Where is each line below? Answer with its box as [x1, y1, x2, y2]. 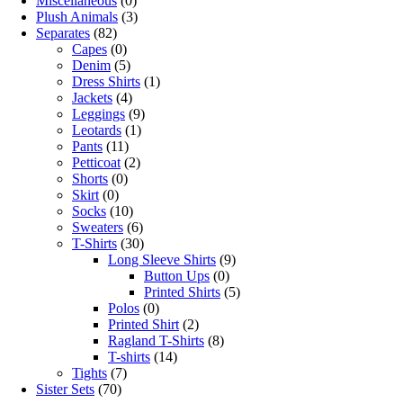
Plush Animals [36, 9, 118, 25]
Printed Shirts [144, 284, 220, 300]
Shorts [72, 171, 108, 187]
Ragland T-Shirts [108, 333, 204, 349]
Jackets [72, 90, 112, 106]
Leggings [72, 106, 125, 122]
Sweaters [72, 219, 123, 236]
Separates [36, 25, 90, 41]
